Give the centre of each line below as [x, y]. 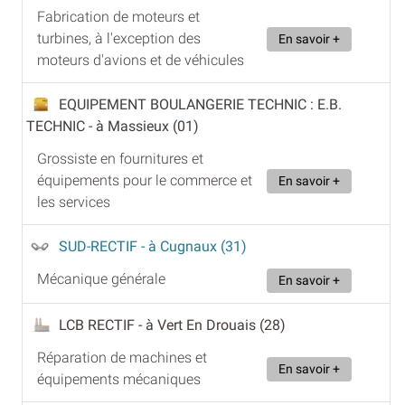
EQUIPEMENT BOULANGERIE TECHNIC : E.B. [200, 105]
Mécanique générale [101, 279]
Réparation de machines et [122, 358]
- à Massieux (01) [144, 127]
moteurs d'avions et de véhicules [141, 61]
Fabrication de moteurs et [118, 17]
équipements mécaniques [119, 380]
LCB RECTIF [99, 325]
